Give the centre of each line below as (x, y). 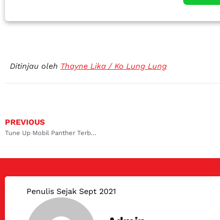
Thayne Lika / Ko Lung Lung (114, 66)
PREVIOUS (25, 122)
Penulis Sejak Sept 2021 (71, 192)
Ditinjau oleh (35, 66)
